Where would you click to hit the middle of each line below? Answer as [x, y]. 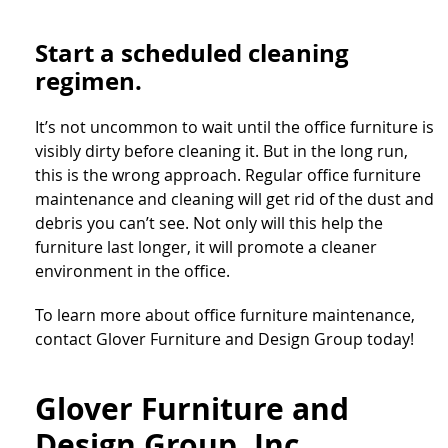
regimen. [88, 80]
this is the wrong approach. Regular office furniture [228, 174]
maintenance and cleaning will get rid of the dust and [234, 198]
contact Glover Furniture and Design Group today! [224, 338]
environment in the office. [132, 270]
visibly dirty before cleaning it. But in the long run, [221, 150]
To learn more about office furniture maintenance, [225, 314]
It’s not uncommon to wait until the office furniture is [234, 126]
